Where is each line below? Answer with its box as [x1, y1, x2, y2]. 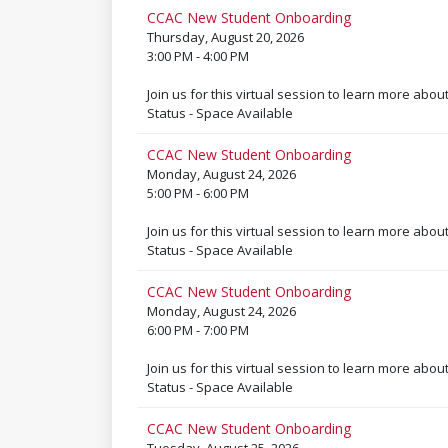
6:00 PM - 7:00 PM [146, 321, 249, 339]
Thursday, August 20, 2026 [146, 28, 304, 46]
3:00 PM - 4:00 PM [146, 47, 249, 65]
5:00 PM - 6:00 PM [146, 184, 249, 202]
